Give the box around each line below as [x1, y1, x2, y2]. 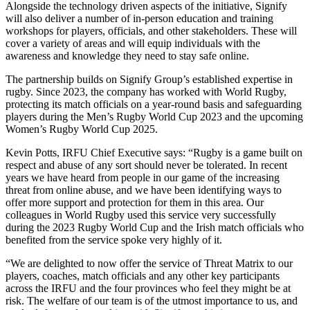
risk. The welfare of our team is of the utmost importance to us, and [6, 294, 298, 307]
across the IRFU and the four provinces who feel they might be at [6, 282, 291, 294]
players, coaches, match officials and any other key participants [6, 269, 280, 282]
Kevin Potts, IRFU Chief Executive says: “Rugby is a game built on [6, 146, 302, 158]
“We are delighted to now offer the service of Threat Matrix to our [6, 257, 293, 269]
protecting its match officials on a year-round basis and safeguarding [6, 98, 302, 110]
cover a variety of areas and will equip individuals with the [6, 37, 260, 49]
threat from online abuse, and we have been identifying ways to [6, 183, 282, 196]
